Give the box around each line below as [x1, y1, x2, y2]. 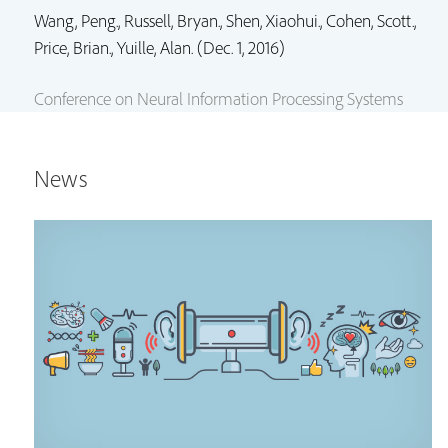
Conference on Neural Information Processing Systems [34, 87, 403, 111]
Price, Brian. [34, 36, 111, 60]
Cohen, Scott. [326, 9, 414, 33]
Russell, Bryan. [124, 9, 220, 33]
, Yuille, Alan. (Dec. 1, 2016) [111, 36, 285, 60]
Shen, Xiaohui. [226, 9, 320, 33]
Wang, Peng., [34, 9, 124, 33]
